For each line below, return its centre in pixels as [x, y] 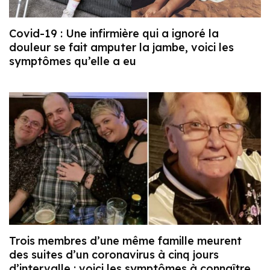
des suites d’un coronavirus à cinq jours [114, 254]
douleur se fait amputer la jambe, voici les [121, 48]
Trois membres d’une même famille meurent [125, 240]
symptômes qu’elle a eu [73, 61]
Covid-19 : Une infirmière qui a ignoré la [114, 34]
